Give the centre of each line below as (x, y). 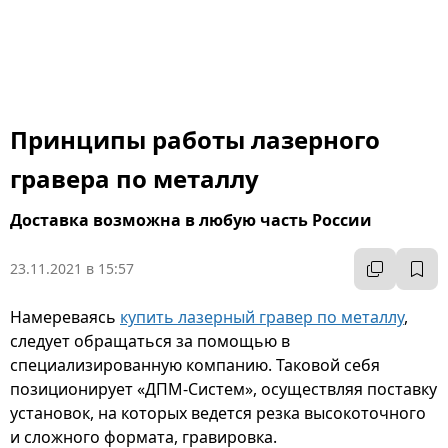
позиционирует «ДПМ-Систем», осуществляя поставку (223, 389)
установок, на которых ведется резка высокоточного (218, 413)
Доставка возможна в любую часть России (191, 220)
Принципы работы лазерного (195, 139)
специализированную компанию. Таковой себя (195, 365)
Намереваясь (65, 317)
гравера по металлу (134, 178)
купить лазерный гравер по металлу (262, 317)
